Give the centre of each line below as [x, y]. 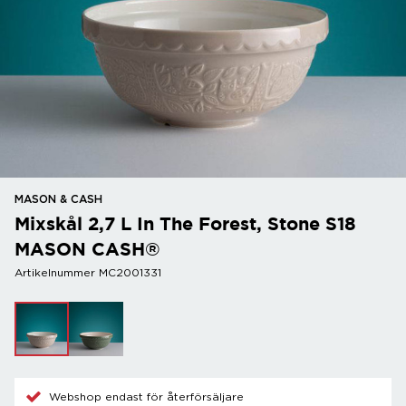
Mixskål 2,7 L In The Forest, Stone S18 [185, 223]
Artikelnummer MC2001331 [88, 273]
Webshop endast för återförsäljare [146, 396]
